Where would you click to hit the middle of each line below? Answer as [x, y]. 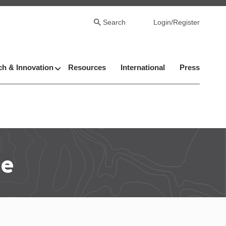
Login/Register [177, 22]
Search [114, 22]
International [143, 68]
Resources [87, 68]
